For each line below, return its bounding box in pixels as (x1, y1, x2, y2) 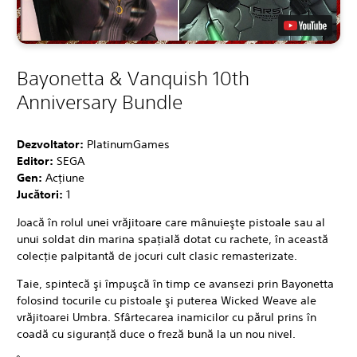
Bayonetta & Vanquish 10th (17, 66, 249, 89)
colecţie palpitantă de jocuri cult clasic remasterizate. (17, 248, 297, 263)
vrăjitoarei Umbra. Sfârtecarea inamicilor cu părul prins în (17, 309, 316, 324)
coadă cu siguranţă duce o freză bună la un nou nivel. (17, 326, 296, 341)
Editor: (17, 153, 57, 168)
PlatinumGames (87, 136, 170, 151)
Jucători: (17, 186, 66, 202)
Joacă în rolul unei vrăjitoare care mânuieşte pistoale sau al (17, 214, 325, 229)
